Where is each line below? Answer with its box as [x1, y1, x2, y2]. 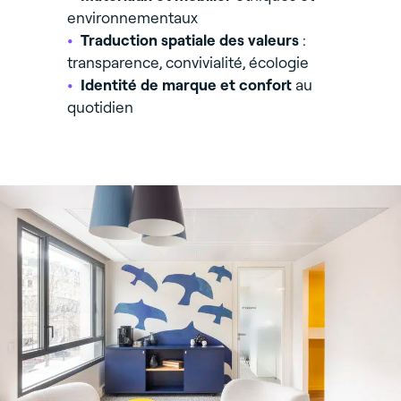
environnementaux [66, 8, 198, 28]
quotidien [66, 98, 133, 117]
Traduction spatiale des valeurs [80, 30, 299, 50]
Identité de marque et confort [80, 75, 292, 95]
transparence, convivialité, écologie [66, 53, 309, 73]
